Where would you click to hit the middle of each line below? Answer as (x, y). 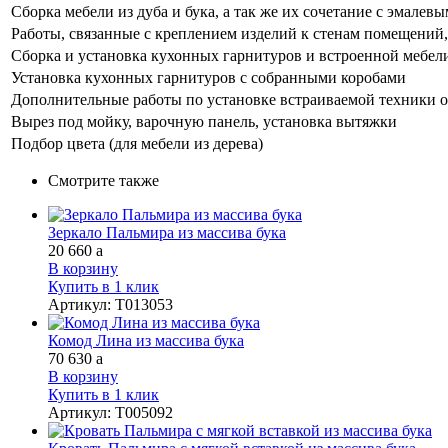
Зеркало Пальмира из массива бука (167, 232)
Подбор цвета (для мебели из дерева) (137, 143)
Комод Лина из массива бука (146, 340)
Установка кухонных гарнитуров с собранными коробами (208, 77)
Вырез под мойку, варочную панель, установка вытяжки (204, 121)
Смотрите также (103, 180)
